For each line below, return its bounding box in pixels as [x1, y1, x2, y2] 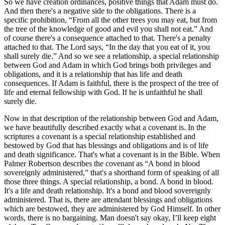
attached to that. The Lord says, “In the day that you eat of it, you [4, 42, 210, 51]
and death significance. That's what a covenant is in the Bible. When [4, 150, 220, 159]
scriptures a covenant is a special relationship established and [4, 132, 195, 141]
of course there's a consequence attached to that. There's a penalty [4, 33, 211, 42]
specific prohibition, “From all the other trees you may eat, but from [4, 15, 217, 24]
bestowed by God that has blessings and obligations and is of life [4, 141, 208, 150]
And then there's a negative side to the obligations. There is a [4, 6, 196, 15]
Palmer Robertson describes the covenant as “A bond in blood [4, 159, 200, 168]
